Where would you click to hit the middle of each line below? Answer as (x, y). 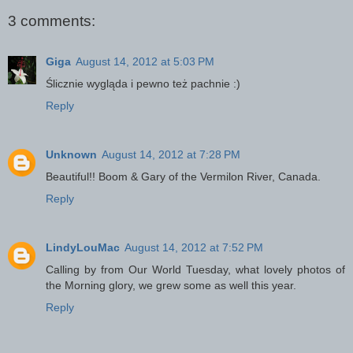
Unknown (71, 155)
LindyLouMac (83, 248)
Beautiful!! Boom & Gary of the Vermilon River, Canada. (183, 177)
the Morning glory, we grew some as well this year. (171, 286)
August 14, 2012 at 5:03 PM (145, 62)
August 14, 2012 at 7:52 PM (194, 248)
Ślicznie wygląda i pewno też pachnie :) (143, 84)
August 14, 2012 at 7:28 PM (171, 155)
